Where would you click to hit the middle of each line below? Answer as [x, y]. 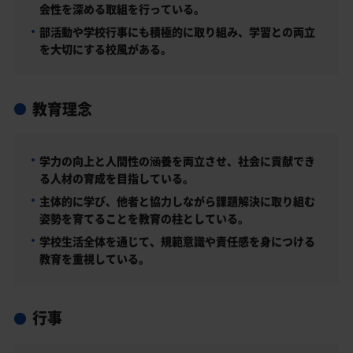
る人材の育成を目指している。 [116, 178]
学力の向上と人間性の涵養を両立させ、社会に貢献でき [177, 160]
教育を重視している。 [94, 258]
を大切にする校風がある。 [105, 49]
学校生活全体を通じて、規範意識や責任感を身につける [177, 241]
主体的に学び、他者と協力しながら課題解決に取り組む [177, 201]
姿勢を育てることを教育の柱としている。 [144, 218]
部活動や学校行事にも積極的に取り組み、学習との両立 [177, 32]
